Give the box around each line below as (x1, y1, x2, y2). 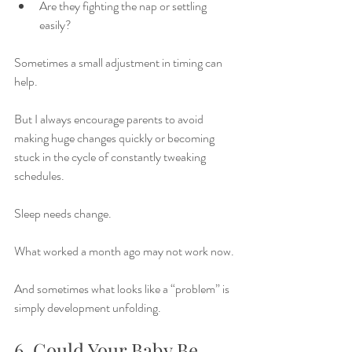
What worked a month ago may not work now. (14, 242, 234, 260)
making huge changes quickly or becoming (14, 129, 217, 147)
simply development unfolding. (14, 299, 161, 317)
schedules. (14, 167, 64, 185)
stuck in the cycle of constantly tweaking (14, 148, 208, 166)
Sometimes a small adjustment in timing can (14, 53, 225, 71)
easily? (39, 16, 71, 34)
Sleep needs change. (14, 204, 112, 222)
